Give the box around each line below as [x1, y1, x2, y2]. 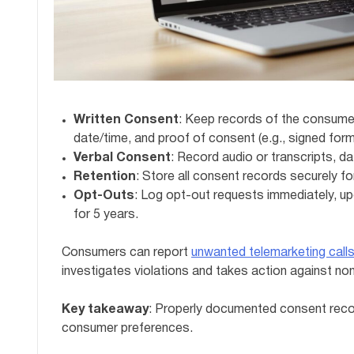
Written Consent [73, 115, 179, 126]
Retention [73, 171, 136, 183]
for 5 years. [73, 209, 138, 221]
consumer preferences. [62, 323, 193, 335]
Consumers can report [62, 247, 191, 259]
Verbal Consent [73, 153, 171, 164]
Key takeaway [62, 304, 149, 316]
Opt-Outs [73, 190, 134, 202]
